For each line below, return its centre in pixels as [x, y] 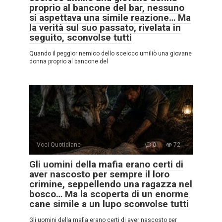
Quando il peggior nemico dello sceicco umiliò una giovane [111, 54]
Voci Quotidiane [59, 145]
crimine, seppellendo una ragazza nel [111, 184]
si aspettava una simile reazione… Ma [110, 18]
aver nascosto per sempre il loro [99, 174]
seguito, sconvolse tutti [81, 38]
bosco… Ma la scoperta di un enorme [109, 194]
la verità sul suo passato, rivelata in [105, 28]
